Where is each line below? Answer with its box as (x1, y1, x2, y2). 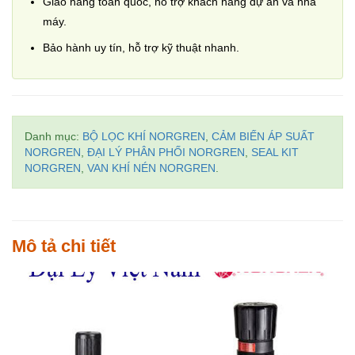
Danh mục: (25, 130, 82, 143)
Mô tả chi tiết (12, 236, 116, 256)
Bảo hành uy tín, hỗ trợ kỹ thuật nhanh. (43, 41, 239, 54)
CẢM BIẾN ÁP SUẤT (212, 130, 315, 143)
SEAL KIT (251, 146, 299, 158)
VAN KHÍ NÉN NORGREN (87, 162, 216, 174)
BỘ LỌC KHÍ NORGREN (82, 130, 205, 143)
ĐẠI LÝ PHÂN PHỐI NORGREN (87, 146, 245, 158)
